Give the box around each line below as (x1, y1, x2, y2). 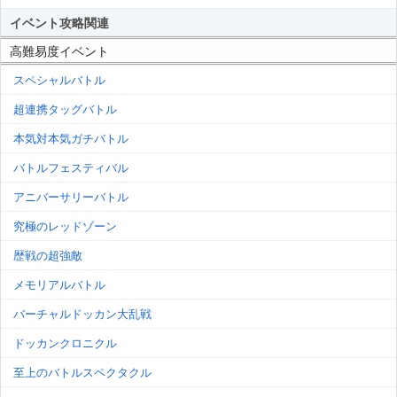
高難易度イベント (10, 42, 109, 60)
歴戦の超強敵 (13, 246, 82, 264)
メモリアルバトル (13, 276, 105, 293)
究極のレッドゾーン (13, 217, 117, 235)
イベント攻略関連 (10, 13, 109, 32)
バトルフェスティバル (13, 159, 128, 176)
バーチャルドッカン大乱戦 (13, 305, 152, 323)
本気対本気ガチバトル (13, 129, 128, 147)
